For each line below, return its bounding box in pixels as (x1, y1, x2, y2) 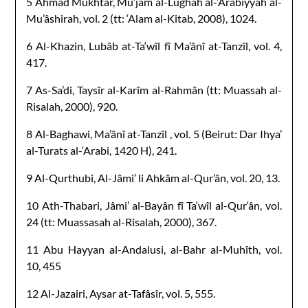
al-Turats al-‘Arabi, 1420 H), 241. (26, 143, 177, 157)
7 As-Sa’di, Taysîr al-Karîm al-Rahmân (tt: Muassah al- (26, 82, 282, 96)
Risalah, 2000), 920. (26, 99, 118, 113)
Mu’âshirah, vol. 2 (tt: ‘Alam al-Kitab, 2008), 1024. (26, 11, 257, 25)
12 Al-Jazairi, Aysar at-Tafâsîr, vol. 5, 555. (26, 286, 216, 300)
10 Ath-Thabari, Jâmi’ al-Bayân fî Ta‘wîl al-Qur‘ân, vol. (26, 198, 282, 212)
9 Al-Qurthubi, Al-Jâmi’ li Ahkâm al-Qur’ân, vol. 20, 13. (26, 170, 280, 184)
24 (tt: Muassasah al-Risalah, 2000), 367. (26, 214, 217, 228)
